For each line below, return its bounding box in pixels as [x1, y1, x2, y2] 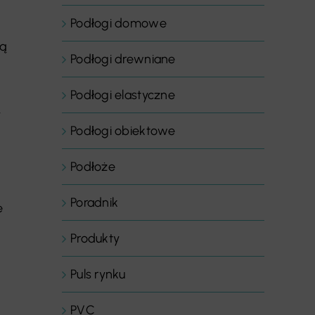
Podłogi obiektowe [70, 123, 176, 139]
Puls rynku [70, 266, 126, 282]
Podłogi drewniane [70, 51, 176, 67]
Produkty [70, 231, 120, 246]
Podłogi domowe [70, 15, 167, 31]
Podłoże [70, 159, 115, 174]
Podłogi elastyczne [70, 87, 175, 103]
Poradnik [70, 195, 119, 210]
